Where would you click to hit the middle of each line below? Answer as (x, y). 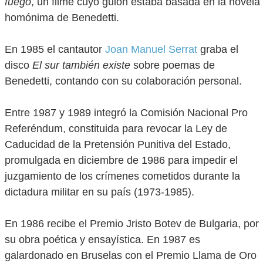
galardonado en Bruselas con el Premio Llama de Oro (131, 255)
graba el (218, 49)
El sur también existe (81, 65)
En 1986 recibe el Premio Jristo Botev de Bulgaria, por (132, 224)
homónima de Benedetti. (62, 18)
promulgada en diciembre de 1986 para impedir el (121, 160)
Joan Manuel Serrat (151, 49)
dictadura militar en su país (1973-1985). (100, 192)
